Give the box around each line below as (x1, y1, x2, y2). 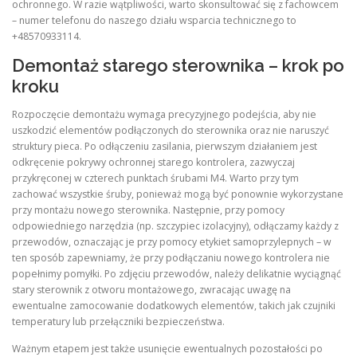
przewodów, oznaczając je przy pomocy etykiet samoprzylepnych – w (12, 235, 331, 249)
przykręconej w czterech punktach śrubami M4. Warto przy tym (12, 171, 299, 186)
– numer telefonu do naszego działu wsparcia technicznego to (12, 14, 296, 28)
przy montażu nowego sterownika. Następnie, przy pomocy (12, 203, 284, 218)
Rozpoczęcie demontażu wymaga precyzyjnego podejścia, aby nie (12, 108, 316, 122)
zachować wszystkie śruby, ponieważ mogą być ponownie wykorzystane (12, 187, 343, 202)
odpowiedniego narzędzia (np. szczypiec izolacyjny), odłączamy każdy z (12, 219, 339, 233)
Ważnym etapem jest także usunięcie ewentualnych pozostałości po (12, 341, 323, 355)
